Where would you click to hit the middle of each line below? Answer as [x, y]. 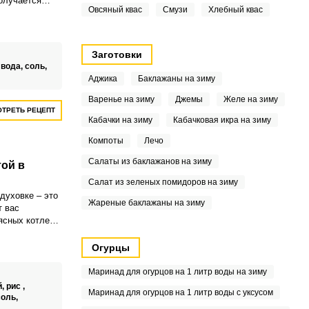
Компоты [106, 141]
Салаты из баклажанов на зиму [150, 161]
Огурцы [110, 248]
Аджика [102, 79]
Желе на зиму [250, 99]
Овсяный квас [115, 10]
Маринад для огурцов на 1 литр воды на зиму [177, 272]
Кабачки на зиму [120, 120]
